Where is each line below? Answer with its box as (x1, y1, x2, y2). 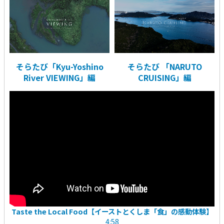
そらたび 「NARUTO (127, 60, 202, 73)
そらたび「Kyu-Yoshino (15, 60, 103, 73)
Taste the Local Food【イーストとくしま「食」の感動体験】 (11, 205, 213, 216)
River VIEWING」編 (23, 71, 95, 84)
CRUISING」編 (137, 71, 191, 84)
